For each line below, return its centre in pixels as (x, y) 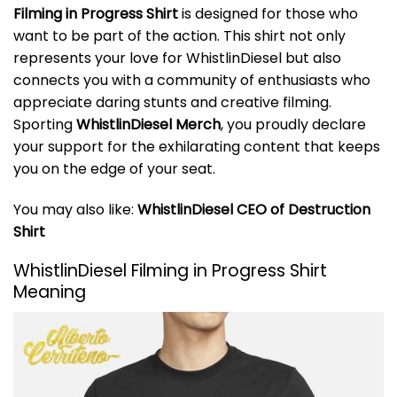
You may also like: (75, 209)
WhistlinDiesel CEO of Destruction (254, 209)
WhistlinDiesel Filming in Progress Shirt (170, 271)
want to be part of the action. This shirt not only (179, 35)
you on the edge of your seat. (114, 168)
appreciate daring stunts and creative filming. (172, 102)
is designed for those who (268, 13)
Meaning (50, 292)
